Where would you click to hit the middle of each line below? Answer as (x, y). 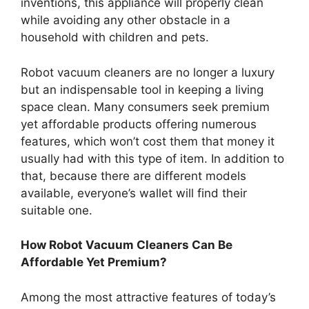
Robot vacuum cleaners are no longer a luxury (148, 72)
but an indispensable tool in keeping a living (142, 89)
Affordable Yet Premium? (94, 262)
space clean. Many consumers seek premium (145, 107)
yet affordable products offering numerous (139, 124)
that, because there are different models (133, 176)
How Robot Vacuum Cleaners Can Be (127, 245)
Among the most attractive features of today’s (148, 297)
